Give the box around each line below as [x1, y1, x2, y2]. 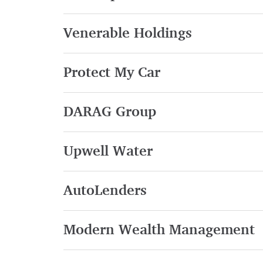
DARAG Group [63, 105, 156, 120]
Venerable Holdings [63, 26, 192, 41]
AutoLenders [63, 184, 147, 198]
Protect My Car [63, 66, 160, 80]
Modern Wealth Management [63, 223, 255, 238]
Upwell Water [63, 144, 153, 159]
